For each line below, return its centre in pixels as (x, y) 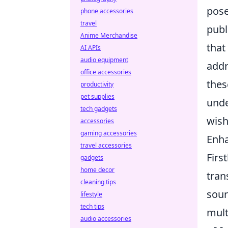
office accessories (106, 72)
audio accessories (106, 219)
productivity (97, 84)
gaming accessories (109, 133)
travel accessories (106, 145)
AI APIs (91, 48)
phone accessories (107, 11)
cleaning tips (98, 182)
